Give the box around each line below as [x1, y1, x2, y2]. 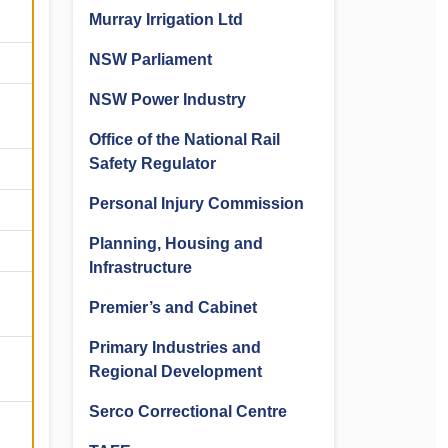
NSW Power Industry [89, 91, 246, 108]
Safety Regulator [89, 155, 216, 172]
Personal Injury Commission [89, 195, 304, 212]
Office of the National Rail [89, 131, 280, 148]
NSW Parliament [89, 51, 212, 68]
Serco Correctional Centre [89, 403, 287, 420]
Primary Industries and [89, 339, 261, 356]
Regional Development [89, 363, 262, 380]
